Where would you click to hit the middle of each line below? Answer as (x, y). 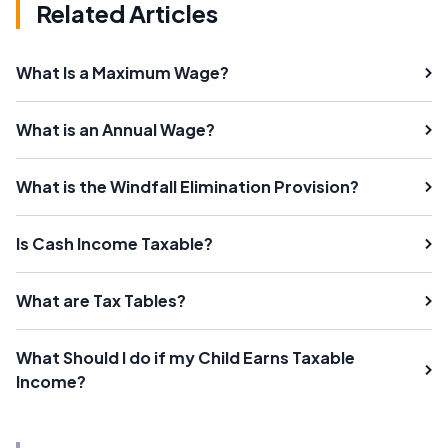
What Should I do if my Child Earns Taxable (185, 357)
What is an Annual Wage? (115, 129)
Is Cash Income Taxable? (114, 243)
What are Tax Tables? (101, 300)
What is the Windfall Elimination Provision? (187, 186)
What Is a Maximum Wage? (122, 72)
